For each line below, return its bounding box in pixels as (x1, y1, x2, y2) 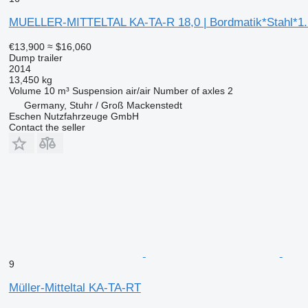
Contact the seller (8, 122, 85, 133)
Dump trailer (8, 52, 63, 64)
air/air (125, 85, 151, 97)
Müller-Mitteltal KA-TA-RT (8, 281, 141, 295)
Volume (8, 85, 41, 97)
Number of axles (153, 85, 225, 97)
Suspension (71, 85, 123, 97)
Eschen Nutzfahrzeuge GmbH (8, 111, 139, 122)
